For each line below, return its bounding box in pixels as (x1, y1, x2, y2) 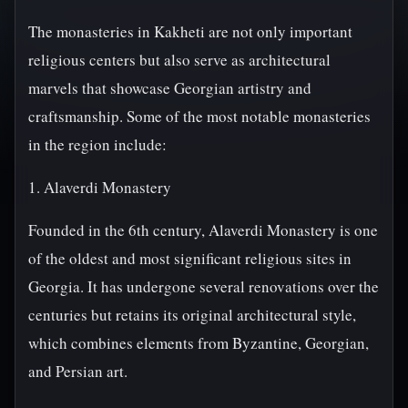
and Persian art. (28, 361, 127, 382)
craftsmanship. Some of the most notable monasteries (28, 106, 371, 127)
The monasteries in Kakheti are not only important (28, 21, 352, 42)
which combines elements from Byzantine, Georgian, (28, 332, 369, 353)
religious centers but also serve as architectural (28, 49, 331, 70)
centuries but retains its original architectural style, (28, 304, 356, 325)
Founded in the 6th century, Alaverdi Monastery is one (28, 219, 378, 240)
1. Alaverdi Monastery (28, 177, 171, 198)
